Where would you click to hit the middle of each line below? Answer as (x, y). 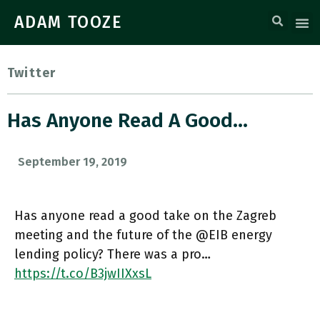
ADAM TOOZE (69, 22)
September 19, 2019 (72, 162)
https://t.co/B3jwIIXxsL (83, 274)
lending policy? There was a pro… (112, 254)
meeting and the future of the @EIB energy (143, 235)
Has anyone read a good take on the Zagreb (145, 216)
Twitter (32, 73)
